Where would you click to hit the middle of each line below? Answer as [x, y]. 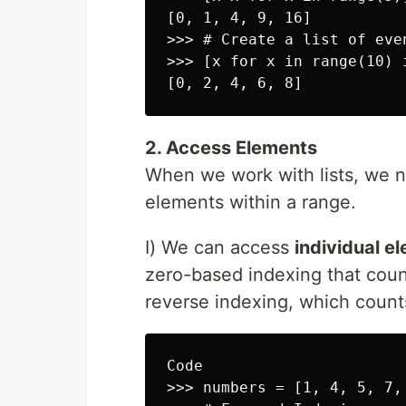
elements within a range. [251, 203]
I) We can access [220, 248]
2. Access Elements [231, 148]
